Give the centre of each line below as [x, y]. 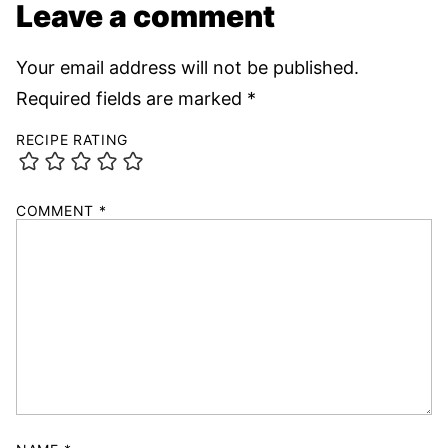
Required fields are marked [131, 99]
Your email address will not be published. [187, 68]
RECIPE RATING [72, 140]
